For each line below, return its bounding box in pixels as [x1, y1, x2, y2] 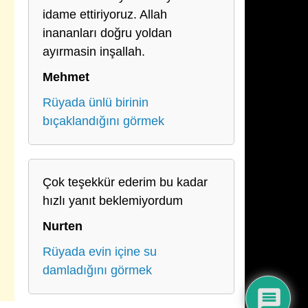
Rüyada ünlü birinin [43, 96, 148, 109]
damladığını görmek [43, 263, 152, 277]
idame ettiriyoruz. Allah [43, 8, 167, 21]
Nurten [43, 219, 82, 233]
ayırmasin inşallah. [43, 45, 145, 58]
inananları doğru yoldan [43, 26, 172, 40]
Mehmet [43, 70, 89, 84]
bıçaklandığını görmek [43, 114, 164, 128]
